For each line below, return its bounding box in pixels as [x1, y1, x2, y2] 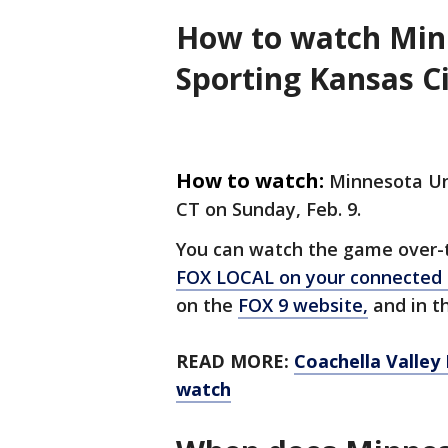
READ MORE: [176, 349, 289, 374]
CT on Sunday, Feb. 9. [176, 197, 366, 222]
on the [176, 293, 238, 318]
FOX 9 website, [238, 293, 368, 318]
